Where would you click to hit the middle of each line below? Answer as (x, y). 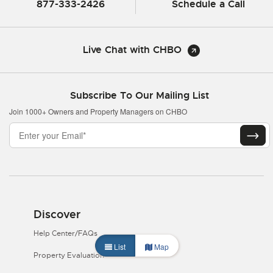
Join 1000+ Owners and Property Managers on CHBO (98, 111)
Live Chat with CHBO (132, 49)
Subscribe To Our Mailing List (140, 95)
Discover (57, 214)
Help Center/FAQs (66, 233)
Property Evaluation (69, 255)
